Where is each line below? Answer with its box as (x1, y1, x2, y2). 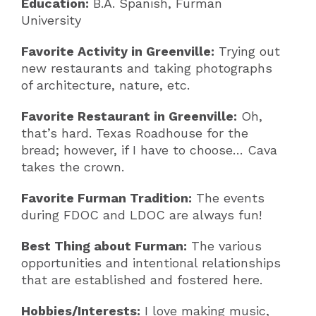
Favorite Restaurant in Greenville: (21, 109, 237, 124)
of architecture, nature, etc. (21, 78, 190, 93)
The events (192, 190, 265, 206)
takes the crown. (21, 159, 124, 175)
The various (187, 238, 262, 254)
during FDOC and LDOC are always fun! (21, 207, 262, 223)
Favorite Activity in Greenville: (21, 44, 214, 59)
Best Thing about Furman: (21, 238, 187, 254)
